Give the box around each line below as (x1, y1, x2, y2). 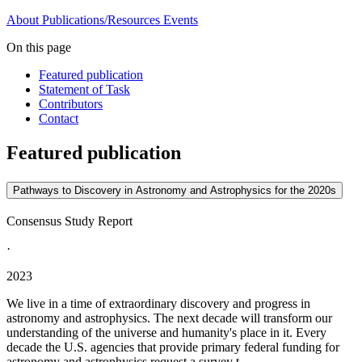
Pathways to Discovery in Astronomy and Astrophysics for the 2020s (13, 184, 336, 197)
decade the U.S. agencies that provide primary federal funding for (6, 340, 339, 354)
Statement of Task (39, 82, 130, 97)
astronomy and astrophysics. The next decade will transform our (6, 311, 332, 325)
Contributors (39, 97, 103, 112)
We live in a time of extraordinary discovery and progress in (6, 297, 310, 310)
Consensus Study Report (6, 214, 133, 228)
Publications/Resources (42, 13, 160, 27)
